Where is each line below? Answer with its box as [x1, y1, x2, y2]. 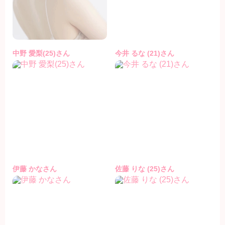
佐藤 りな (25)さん [115, 164, 174, 173]
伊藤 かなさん [13, 164, 57, 173]
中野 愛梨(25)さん [13, 49, 70, 58]
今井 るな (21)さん [115, 49, 174, 58]
